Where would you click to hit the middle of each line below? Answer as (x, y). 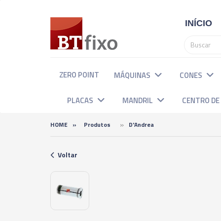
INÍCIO (198, 23)
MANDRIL (138, 100)
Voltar (68, 155)
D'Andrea (144, 125)
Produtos (99, 125)
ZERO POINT (79, 75)
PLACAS (81, 100)
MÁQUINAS (133, 75)
